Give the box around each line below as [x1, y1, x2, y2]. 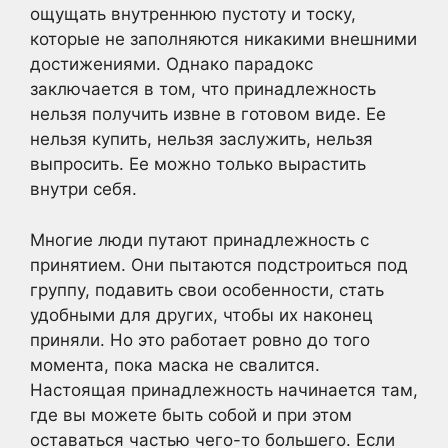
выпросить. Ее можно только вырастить [30, 154, 366, 175]
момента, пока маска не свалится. [30, 354, 320, 375]
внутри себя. [30, 179, 137, 200]
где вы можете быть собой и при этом [30, 404, 352, 425]
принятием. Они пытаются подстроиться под [30, 254, 408, 275]
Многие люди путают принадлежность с [30, 229, 369, 250]
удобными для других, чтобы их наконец [30, 304, 373, 325]
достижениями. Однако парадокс [30, 54, 313, 75]
